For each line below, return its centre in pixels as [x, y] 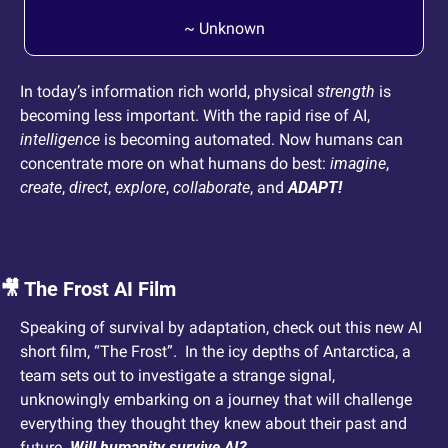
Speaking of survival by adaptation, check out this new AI [221, 328]
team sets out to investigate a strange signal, [177, 376]
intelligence [60, 140]
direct [88, 188]
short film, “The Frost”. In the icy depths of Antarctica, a [215, 352]
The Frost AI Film [98, 289]
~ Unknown [224, 29]
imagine [358, 164]
